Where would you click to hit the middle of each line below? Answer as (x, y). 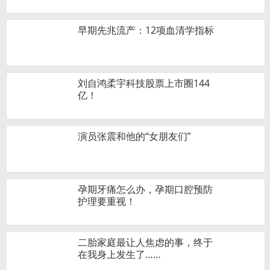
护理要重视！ (107, 201)
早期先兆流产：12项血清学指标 (146, 30)
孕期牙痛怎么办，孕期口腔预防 (145, 189)
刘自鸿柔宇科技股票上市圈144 (144, 83)
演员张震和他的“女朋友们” (134, 136)
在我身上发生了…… (119, 254)
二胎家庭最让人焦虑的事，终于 (145, 242)
